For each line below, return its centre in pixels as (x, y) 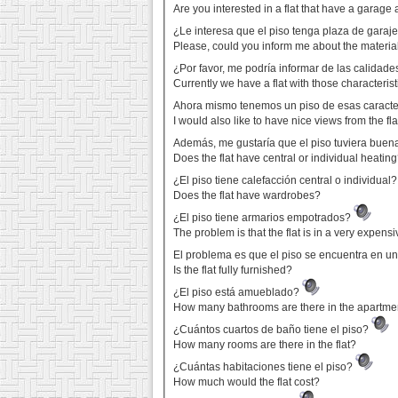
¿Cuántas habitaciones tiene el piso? (265, 367)
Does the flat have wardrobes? (247, 196)
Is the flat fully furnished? (233, 271)
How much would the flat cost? (247, 382)
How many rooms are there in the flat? (265, 345)
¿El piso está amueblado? (238, 293)
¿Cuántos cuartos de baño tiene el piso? (273, 330)
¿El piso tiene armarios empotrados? (264, 218)
